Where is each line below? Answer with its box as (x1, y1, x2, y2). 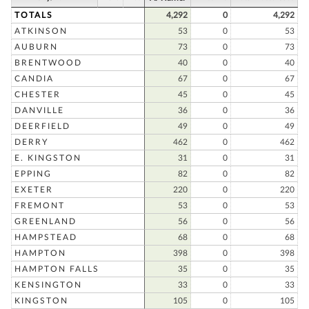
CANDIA (14, 74, 54, 83)
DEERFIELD (14, 122, 70, 130)
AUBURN (14, 43, 58, 51)
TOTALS (14, 11, 53, 19)
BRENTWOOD (14, 59, 82, 67)
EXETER (14, 186, 53, 194)
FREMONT (14, 201, 65, 210)
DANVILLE (14, 106, 64, 114)
